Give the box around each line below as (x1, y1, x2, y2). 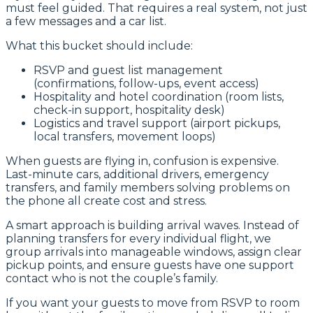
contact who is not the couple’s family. (6, 271, 218, 285)
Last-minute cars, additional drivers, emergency (6, 167, 269, 181)
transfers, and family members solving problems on (6, 180, 290, 194)
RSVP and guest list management (34, 63, 223, 77)
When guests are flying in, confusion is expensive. (6, 154, 279, 168)
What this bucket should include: (6, 38, 193, 52)
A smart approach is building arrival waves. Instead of (6, 218, 299, 232)
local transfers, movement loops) (34, 129, 216, 143)
